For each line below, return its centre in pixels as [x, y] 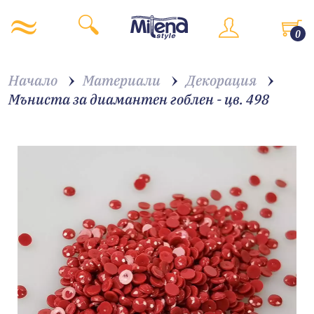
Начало [33, 80]
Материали [122, 80]
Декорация [221, 80]
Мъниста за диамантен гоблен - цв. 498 [139, 99]
